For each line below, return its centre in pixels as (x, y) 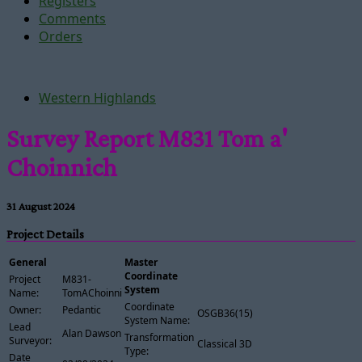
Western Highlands (97, 98)
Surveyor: (30, 340)
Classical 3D (224, 343)
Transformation (159, 337)
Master (141, 262)
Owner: (25, 309)
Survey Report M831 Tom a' (147, 139)
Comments (72, 19)
